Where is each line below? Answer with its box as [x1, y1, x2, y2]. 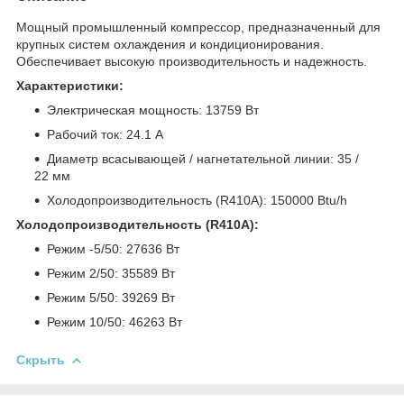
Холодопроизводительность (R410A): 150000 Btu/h [47, 192, 347, 207]
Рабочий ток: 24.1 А [47, 126, 163, 142]
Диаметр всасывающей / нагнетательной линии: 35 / [47, 151, 359, 166]
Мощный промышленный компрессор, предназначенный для [16, 19, 381, 34]
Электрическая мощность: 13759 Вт [47, 102, 259, 117]
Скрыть [16, 352, 65, 367]
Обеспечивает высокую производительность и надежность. [16, 53, 367, 69]
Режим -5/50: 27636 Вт [47, 241, 179, 256]
